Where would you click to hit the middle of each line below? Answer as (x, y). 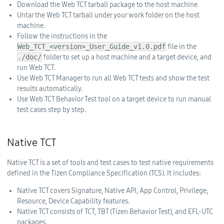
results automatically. (49, 88)
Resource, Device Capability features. (73, 201)
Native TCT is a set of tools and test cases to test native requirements (110, 162)
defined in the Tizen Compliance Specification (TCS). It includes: (104, 173)
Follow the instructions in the (62, 36)
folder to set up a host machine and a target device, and (126, 57)
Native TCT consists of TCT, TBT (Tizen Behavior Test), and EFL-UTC (115, 211)
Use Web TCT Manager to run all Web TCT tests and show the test (113, 78)
